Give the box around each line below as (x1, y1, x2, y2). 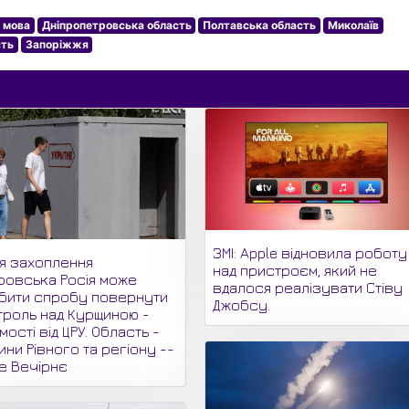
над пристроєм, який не (213, 261, 378, 278)
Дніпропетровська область (41, 18, 192, 32)
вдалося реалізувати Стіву (213, 278, 404, 296)
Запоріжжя (25, 37, 89, 51)
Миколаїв (327, 18, 379, 32)
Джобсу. (213, 296, 271, 313)
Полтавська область (203, 18, 317, 32)
